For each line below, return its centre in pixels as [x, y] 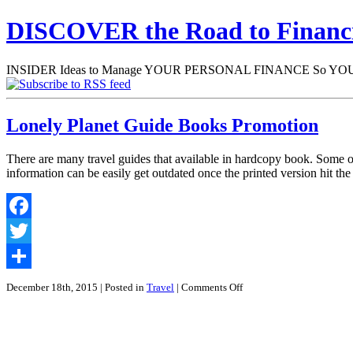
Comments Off [212, 287]
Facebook [31, 230]
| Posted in [123, 287]
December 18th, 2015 [53, 287]
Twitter [24, 255]
